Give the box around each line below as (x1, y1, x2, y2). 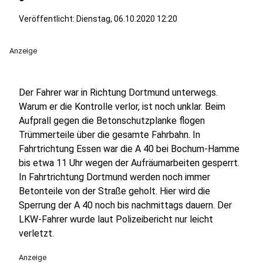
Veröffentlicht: (19, 14, 76, 23)
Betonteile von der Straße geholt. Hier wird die (19, 186, 210, 197)
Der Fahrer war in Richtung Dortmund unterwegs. (19, 87, 218, 98)
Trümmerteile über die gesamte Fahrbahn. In (19, 129, 200, 140)
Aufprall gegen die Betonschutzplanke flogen (19, 115, 205, 126)
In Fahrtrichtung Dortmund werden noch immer (19, 171, 210, 183)
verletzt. (19, 228, 54, 239)
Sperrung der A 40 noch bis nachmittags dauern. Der (19, 200, 232, 211)
